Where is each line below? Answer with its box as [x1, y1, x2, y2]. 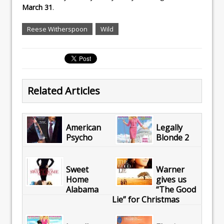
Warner [155, 163, 184, 175]
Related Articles [27, 83, 100, 97]
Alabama [65, 183, 98, 195]
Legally [155, 122, 182, 133]
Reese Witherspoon [27, 24, 87, 33]
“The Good [155, 183, 196, 195]
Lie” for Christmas [112, 193, 179, 205]
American [65, 122, 101, 133]
